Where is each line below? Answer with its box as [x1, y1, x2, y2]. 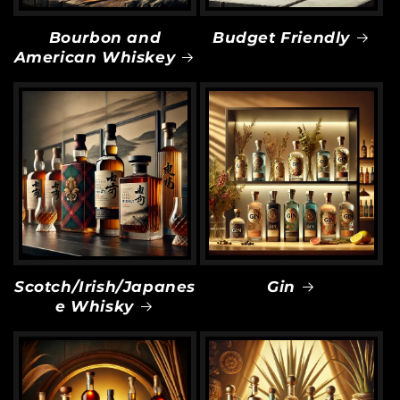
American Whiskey [13, 48, 176, 66]
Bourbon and [48, 29, 162, 46]
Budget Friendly [212, 29, 350, 46]
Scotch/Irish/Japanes [13, 278, 196, 296]
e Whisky [55, 297, 134, 315]
